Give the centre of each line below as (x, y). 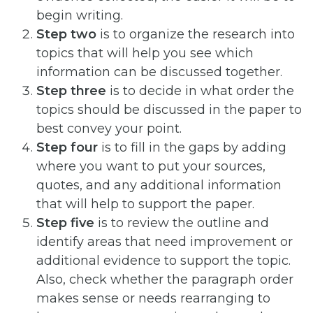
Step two (66, 34)
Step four (67, 147)
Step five (65, 223)
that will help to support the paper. (145, 204)
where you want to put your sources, (151, 166)
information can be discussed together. (159, 72)
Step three (71, 90)
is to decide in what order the (200, 90)
